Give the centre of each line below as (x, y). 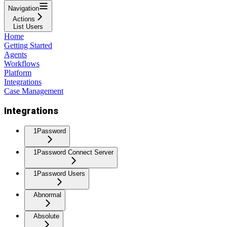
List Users (28, 26)
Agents (15, 54)
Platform (18, 72)
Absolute (46, 216)
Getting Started (28, 45)
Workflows (22, 63)
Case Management (34, 91)
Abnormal (47, 195)
